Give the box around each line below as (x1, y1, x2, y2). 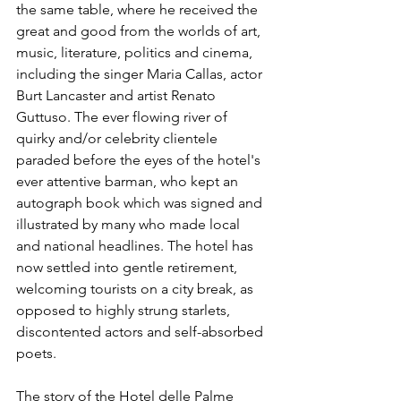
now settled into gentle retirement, (16, 259, 241, 277)
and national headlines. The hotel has (16, 237, 257, 255)
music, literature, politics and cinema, (16, 44, 256, 62)
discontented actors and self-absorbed (16, 323, 267, 341)
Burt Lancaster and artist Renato (16, 87, 219, 105)
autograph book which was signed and (16, 194, 266, 212)
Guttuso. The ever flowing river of (16, 108, 231, 126)
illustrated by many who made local (16, 216, 243, 234)
